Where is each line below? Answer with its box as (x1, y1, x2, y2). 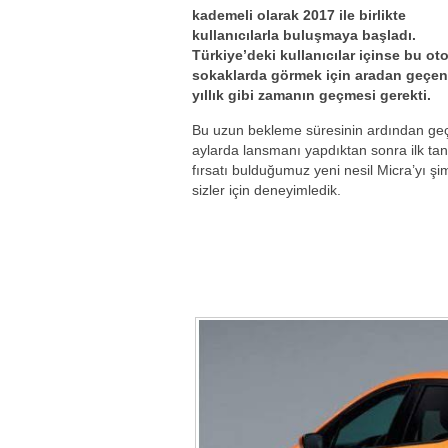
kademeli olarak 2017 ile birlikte (192, 7, 406, 23)
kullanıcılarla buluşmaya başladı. (192, 27, 416, 43)
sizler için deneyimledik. (192, 182, 341, 198)
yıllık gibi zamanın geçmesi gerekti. (192, 87, 431, 103)
